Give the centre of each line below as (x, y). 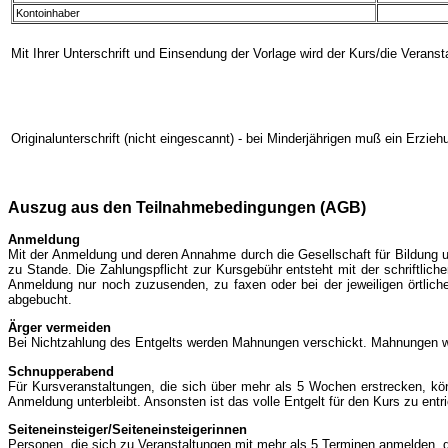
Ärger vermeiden (59, 328)
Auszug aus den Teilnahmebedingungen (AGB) (187, 207)
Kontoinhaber (48, 13)
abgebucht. (40, 300)
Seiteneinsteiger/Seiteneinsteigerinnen (127, 430)
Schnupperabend (61, 371)
